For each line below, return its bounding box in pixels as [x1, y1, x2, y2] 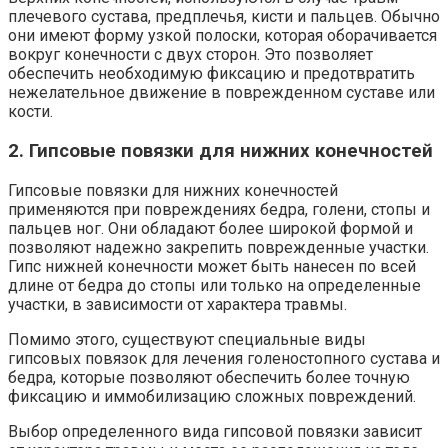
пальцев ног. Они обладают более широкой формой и [8, 218, 413, 238]
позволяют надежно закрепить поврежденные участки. [8, 237, 429, 257]
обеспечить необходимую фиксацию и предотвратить [8, 64, 415, 84]
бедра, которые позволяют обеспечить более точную [8, 367, 410, 387]
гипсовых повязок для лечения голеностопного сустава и [8, 348, 440, 368]
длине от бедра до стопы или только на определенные [8, 275, 421, 295]
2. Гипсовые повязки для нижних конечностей [8, 140, 433, 163]
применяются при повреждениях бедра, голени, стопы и [8, 199, 430, 219]
